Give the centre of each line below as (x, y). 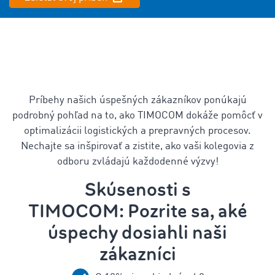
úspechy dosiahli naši (137, 233)
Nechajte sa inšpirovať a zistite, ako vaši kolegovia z (137, 146)
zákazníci (137, 254)
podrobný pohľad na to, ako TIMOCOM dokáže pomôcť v (137, 116)
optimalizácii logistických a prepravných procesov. (137, 131)
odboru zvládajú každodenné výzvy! (137, 162)
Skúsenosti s (137, 190)
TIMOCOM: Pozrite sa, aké (137, 211)
